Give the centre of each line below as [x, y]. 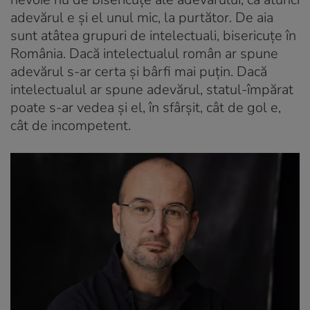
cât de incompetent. [71, 125]
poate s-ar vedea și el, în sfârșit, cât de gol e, [146, 107]
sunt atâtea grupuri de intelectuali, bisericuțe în [153, 35]
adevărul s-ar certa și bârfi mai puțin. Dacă [139, 71]
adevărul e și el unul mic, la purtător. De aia [142, 17]
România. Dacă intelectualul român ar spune [144, 53]
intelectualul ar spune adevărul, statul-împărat [152, 89]
